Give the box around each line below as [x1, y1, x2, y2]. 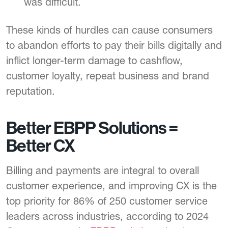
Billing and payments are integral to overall [6, 164, 199, 177]
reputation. [6, 85, 55, 97]
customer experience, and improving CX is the [6, 180, 217, 192]
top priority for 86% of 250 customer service [6, 195, 208, 207]
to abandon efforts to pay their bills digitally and [6, 39, 222, 51]
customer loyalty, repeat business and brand [6, 70, 209, 82]
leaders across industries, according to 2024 [6, 210, 209, 222]
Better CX [6, 135, 75, 157]
